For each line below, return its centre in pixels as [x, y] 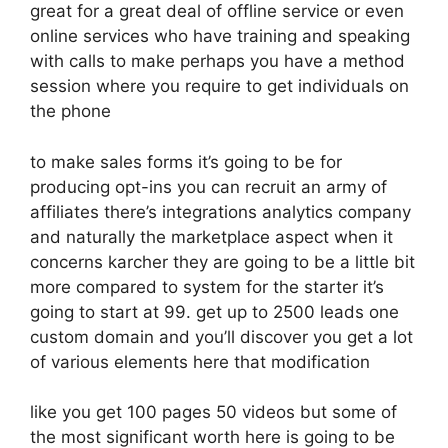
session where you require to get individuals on [219, 86]
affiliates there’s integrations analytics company [220, 211]
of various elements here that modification [200, 361]
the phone [70, 111]
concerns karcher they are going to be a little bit [222, 261]
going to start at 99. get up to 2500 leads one [214, 311]
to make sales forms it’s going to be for [186, 161]
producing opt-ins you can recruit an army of [208, 186]
